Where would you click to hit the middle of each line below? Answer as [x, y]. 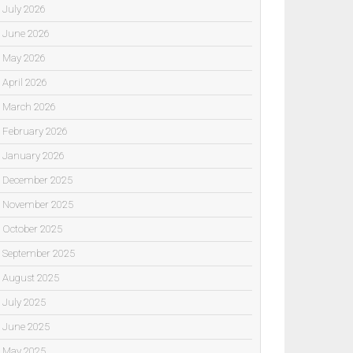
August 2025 [31, 277]
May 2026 [24, 58]
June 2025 [26, 326]
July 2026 [24, 9]
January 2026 [33, 155]
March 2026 [29, 106]
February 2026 [35, 131]
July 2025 [24, 302]
